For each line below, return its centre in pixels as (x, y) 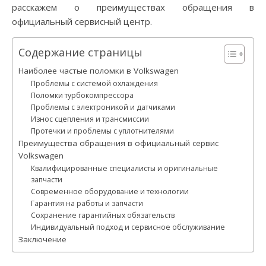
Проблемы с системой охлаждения (95, 83)
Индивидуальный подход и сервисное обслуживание (128, 227)
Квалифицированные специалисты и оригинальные (125, 168)
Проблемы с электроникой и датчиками (103, 107)
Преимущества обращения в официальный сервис (118, 143)
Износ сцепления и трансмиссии (90, 119)
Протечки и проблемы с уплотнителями (103, 131)
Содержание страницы (80, 52)
